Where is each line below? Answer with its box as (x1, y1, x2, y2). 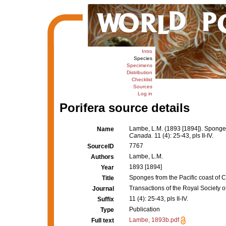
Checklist (131, 77, 152, 82)
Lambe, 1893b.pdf (129, 216, 179, 224)
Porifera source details (59, 101, 190, 115)
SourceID (87, 143, 114, 150)
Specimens (126, 63, 152, 68)
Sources (133, 84, 152, 89)
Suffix (97, 196, 114, 203)
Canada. (129, 132, 153, 139)
